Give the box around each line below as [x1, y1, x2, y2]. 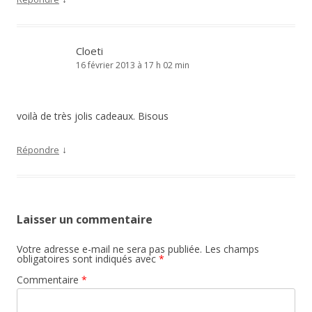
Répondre [17, 143, 59, 156]
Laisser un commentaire [17, 212, 153, 227]
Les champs [205, 242, 259, 256]
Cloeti [76, 44, 103, 58]
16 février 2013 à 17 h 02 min [76, 59, 189, 71]
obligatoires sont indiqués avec [17, 252, 159, 265]
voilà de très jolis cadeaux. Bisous [17, 109, 169, 123]
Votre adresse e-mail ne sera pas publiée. [17, 242, 202, 256]
